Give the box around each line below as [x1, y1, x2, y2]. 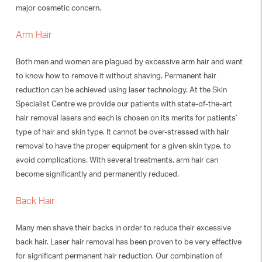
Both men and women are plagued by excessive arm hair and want [15, 57, 243, 66]
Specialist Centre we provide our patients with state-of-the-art [15, 99, 232, 108]
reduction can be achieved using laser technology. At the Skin [15, 85, 227, 94]
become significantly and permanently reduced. [15, 169, 179, 178]
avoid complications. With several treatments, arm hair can [15, 155, 218, 164]
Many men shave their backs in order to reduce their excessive [15, 223, 231, 232]
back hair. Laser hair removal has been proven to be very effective [15, 237, 242, 246]
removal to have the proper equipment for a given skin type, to [15, 141, 231, 150]
